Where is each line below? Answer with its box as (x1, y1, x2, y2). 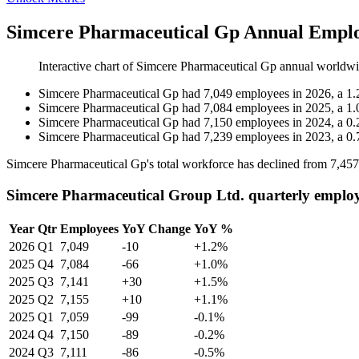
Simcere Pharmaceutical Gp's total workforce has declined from (6, 157, 330, 171)
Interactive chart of (38, 59, 136, 74)
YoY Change (122, 221, 191, 236)
